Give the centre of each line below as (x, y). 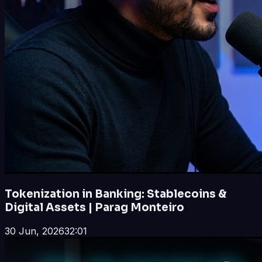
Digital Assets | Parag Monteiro (94, 208)
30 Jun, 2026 (35, 231)
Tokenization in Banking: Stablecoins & (116, 194)
